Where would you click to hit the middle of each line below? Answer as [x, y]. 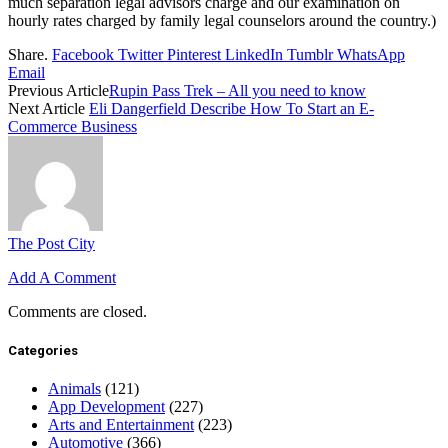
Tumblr [310, 54]
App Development [106, 407]
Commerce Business [72, 126]
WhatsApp [371, 54]
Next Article [48, 108]
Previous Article [58, 90]
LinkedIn [254, 54]
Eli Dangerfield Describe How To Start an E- [231, 108]
